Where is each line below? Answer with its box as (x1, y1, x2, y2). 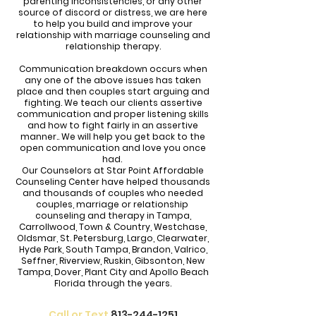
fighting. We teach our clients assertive (23, 97, 202, 109)
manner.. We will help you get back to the (20, 130, 205, 142)
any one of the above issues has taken (25, 74, 201, 86)
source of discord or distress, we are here (18, 6, 207, 18)
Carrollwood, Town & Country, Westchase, (19, 221, 207, 233)
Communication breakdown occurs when (18, 63, 207, 75)
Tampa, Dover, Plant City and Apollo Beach (17, 266, 209, 278)
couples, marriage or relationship (35, 198, 190, 210)
